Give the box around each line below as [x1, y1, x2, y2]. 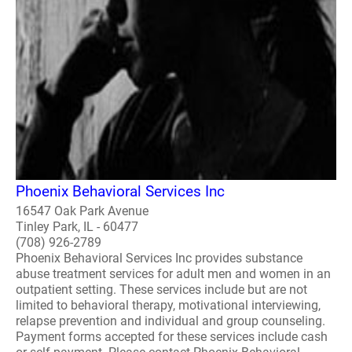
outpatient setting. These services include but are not [16, 282, 307, 297]
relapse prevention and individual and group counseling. [16, 313, 325, 328]
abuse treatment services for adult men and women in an [16, 266, 331, 281]
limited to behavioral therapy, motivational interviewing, [16, 298, 321, 313]
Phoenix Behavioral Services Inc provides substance [16, 251, 302, 266]
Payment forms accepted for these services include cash [16, 329, 328, 344]
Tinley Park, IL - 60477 [16, 219, 138, 234]
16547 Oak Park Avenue [16, 203, 148, 218]
